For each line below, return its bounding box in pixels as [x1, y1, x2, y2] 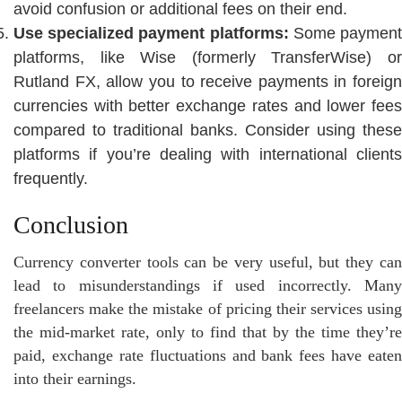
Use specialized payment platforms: [13, 23, 293, 42]
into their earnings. [13, 369, 136, 388]
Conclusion [13, 210, 128, 239]
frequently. [13, 169, 88, 188]
